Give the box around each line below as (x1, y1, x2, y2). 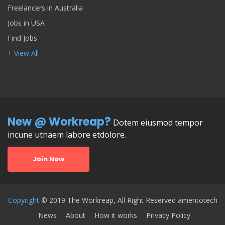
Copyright (8, 195, 41, 205)
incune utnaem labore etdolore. (8, 129, 126, 141)
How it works (94, 210, 137, 220)
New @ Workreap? (8, 114, 111, 130)
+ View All (8, 48, 39, 58)
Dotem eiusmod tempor (111, 117, 203, 129)
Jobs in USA (8, 18, 45, 28)
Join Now (33, 154, 64, 164)
